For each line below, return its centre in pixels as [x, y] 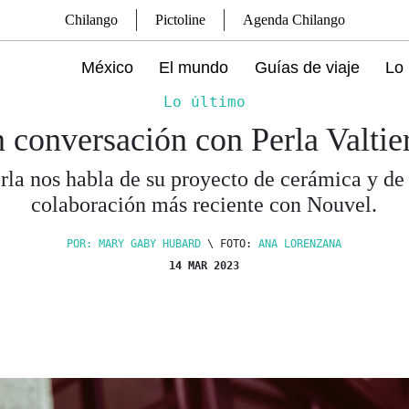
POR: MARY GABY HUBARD [134, 244]
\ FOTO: [233, 244]
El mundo [194, 68]
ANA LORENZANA [300, 244]
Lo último [204, 102]
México [108, 68]
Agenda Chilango [294, 20]
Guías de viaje [307, 68]
